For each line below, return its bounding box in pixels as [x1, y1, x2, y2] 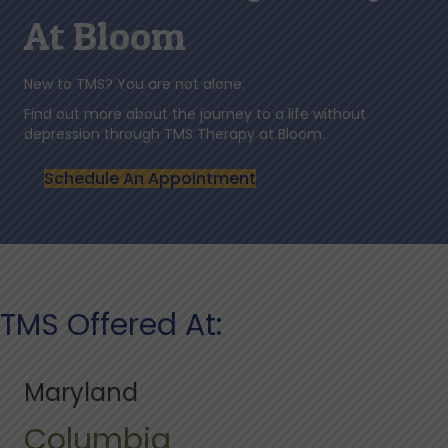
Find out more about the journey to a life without [24, 104, 366, 125]
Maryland [24, 376, 138, 410]
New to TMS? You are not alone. [24, 74, 245, 95]
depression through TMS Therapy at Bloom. [24, 124, 325, 145]
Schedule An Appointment [44, 167, 256, 191]
